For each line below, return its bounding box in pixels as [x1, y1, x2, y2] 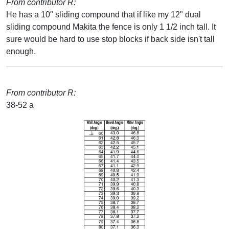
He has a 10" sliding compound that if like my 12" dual [6, 10, 201, 19]
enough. [6, 47, 36, 56]
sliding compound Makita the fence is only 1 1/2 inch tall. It [6, 22, 216, 31]
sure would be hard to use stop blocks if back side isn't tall [6, 34, 215, 43]
